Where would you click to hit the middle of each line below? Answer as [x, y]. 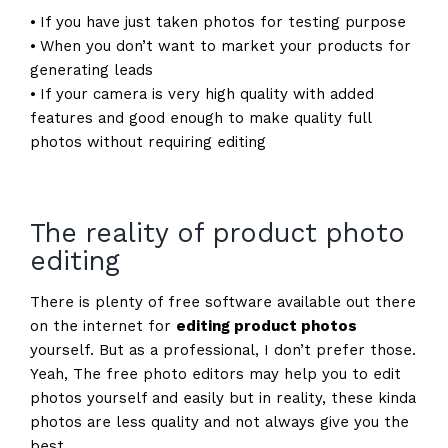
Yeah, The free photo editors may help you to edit [215, 374]
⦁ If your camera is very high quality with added [201, 94]
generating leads [91, 70]
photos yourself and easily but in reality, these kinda [222, 398]
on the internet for [102, 326]
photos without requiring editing [147, 142]
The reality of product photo [217, 233]
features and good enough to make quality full [200, 118]
